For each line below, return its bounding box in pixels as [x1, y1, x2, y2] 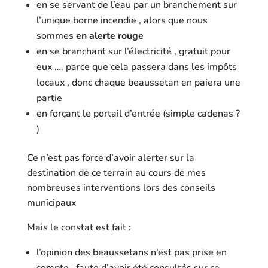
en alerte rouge [75, 29, 144, 42]
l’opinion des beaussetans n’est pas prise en [36, 246, 227, 259]
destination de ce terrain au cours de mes [26, 166, 206, 179]
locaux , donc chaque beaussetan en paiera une [36, 76, 240, 89]
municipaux [26, 196, 76, 209]
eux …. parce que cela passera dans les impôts [36, 60, 237, 74]
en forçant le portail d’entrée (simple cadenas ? [36, 107, 240, 120]
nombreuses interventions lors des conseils [26, 181, 215, 194]
